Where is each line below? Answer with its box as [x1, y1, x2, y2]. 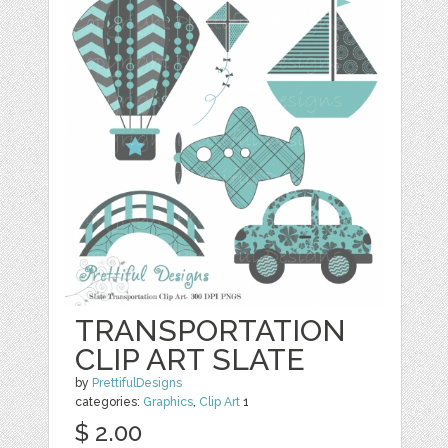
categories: [75, 395, 144, 409]
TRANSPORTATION [75, 313, 347, 348]
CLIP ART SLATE [75, 342, 306, 377]
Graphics [143, 395, 194, 409]
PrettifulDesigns [92, 376, 183, 390]
